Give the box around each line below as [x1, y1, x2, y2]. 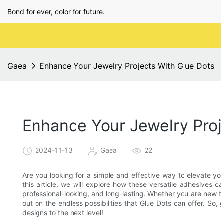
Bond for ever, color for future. [7, 7, 105, 16]
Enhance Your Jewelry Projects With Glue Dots [39, 61, 214, 71]
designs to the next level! [22, 208, 103, 217]
